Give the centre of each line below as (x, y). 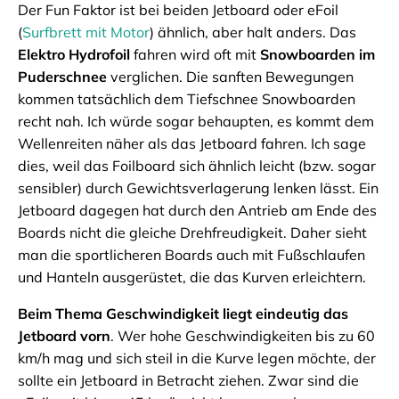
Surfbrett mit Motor (86, 33)
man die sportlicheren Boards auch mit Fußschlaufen (191, 255)
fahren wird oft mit (195, 55)
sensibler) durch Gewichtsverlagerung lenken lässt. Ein (198, 188)
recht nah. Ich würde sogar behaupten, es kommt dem (196, 122)
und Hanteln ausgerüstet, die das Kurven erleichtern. (194, 277)
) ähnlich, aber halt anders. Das (253, 33)
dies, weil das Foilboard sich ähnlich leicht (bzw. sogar (197, 166)
